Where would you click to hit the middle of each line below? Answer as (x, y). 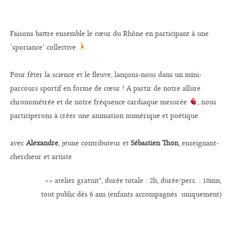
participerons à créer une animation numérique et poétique (105, 116)
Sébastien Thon (155, 143)
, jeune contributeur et (95, 143)
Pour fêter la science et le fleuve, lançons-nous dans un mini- (106, 74)
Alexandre (42, 143)
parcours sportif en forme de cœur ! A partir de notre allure (106, 88)
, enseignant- (199, 143)
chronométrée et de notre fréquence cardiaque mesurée (100, 102)
